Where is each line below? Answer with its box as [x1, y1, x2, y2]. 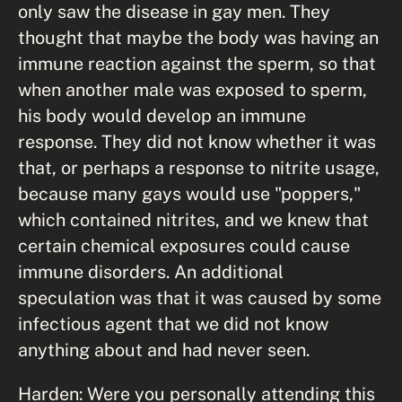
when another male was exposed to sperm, [18, 78, 367, 100]
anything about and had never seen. [18, 338, 310, 360]
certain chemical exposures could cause [18, 234, 350, 256]
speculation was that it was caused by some [18, 286, 381, 308]
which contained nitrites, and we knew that [18, 208, 369, 230]
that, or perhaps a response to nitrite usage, [18, 156, 380, 178]
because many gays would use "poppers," [18, 182, 361, 204]
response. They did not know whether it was [18, 130, 376, 152]
